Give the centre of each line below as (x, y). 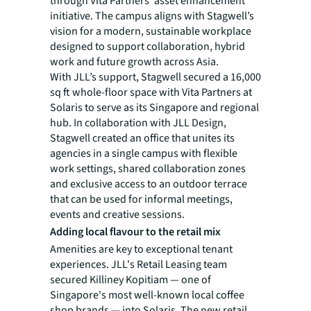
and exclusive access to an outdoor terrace (149, 184)
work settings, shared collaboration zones (148, 168)
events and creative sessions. (117, 214)
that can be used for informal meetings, (141, 199)
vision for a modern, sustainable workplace (151, 31)
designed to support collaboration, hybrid (148, 46)
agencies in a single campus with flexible (144, 153)
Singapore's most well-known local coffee (147, 295)
